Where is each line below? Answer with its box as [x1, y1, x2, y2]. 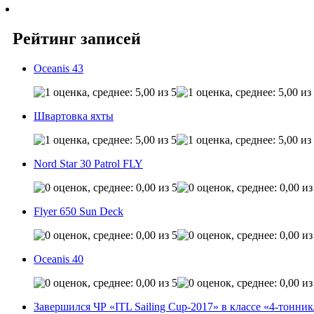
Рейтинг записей [13, 29, 141, 48]
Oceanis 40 [34, 252, 83, 265]
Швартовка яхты [34, 109, 114, 122]
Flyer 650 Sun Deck [34, 205, 123, 217]
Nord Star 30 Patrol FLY [34, 157, 143, 170]
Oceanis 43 [34, 62, 83, 74]
